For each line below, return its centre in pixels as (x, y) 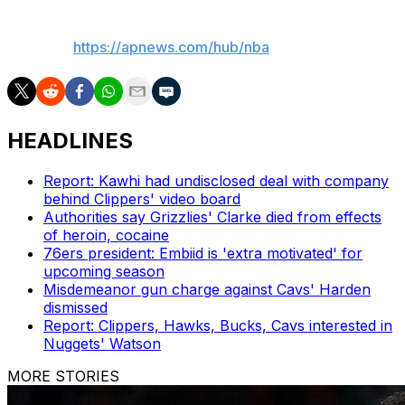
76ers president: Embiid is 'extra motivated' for (203, 253)
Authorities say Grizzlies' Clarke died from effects (212, 217)
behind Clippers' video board (142, 198)
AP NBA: (40, 47)
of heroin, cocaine (106, 235)
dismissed (75, 307)
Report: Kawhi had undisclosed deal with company (216, 180)
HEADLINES (70, 140)
